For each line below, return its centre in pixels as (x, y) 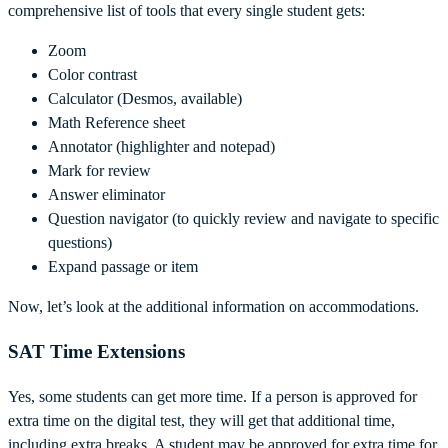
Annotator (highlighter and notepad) (161, 147)
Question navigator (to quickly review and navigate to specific (243, 219)
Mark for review (99, 171)
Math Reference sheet (116, 123)
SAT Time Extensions (96, 351)
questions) (80, 243)
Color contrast (92, 75)
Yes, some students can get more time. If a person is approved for (212, 396)
